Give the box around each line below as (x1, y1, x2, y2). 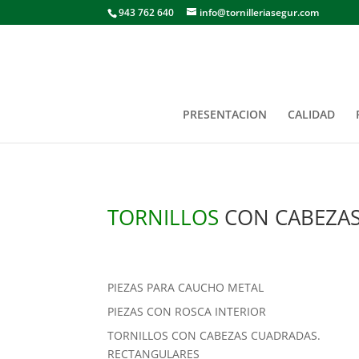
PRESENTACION (182, 107, 267, 122)
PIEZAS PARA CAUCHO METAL (107, 280, 264, 296)
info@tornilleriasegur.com (200, 6, 320, 19)
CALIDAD (287, 107, 335, 122)
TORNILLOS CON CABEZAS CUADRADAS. (107, 328, 321, 344)
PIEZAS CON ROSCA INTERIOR (107, 304, 267, 320)
